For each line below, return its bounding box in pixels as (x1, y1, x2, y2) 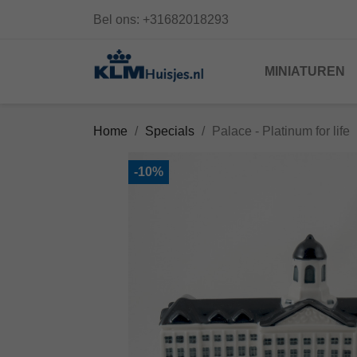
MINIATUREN (265, 65, 345, 78)
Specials (145, 124, 194, 138)
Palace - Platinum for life (212, 124, 350, 138)
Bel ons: (93, 13, 143, 26)
